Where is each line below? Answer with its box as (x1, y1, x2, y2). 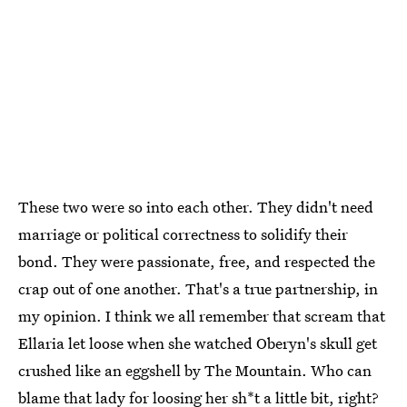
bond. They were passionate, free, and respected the (18, 250, 375, 272)
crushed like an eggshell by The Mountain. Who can (18, 359, 372, 381)
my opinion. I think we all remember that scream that (18, 304, 385, 326)
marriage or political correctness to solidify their (18, 223, 348, 244)
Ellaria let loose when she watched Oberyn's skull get (18, 332, 377, 353)
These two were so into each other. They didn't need (18, 195, 373, 217)
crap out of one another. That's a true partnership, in (18, 277, 378, 299)
